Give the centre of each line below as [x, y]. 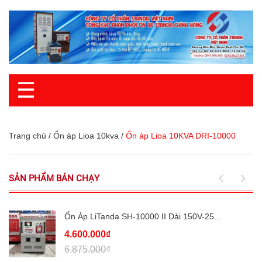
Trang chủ [27, 136]
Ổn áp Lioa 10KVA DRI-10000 [181, 136]
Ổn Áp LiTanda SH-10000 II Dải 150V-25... [143, 217]
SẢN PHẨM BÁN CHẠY [54, 179]
